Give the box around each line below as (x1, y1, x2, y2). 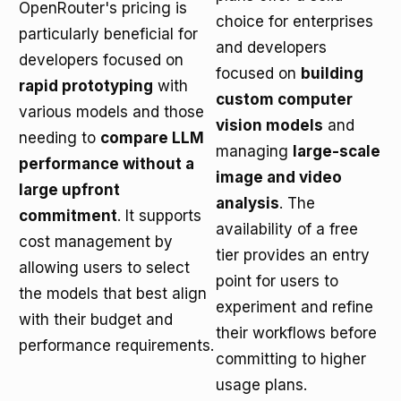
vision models (216, 116, 323, 134)
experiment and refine (216, 298, 373, 316)
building (301, 64, 363, 82)
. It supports (117, 207, 201, 225)
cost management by (19, 233, 173, 251)
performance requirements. (19, 337, 214, 354)
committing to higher (216, 350, 366, 368)
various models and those (19, 103, 204, 121)
